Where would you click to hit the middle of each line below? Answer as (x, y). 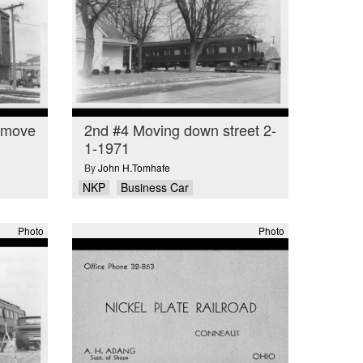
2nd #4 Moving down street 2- (180, 129)
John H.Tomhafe (134, 168)
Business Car (154, 188)
